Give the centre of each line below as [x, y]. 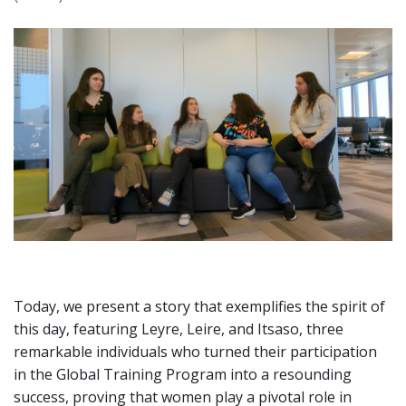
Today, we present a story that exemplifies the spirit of [199, 307]
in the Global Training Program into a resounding [183, 375]
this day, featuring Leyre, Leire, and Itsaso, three [179, 329]
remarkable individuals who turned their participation [195, 352]
